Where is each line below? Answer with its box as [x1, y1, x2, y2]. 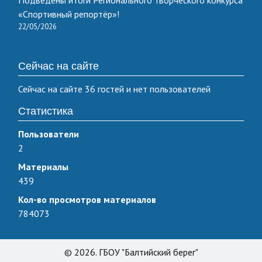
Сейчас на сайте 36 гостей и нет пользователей [18, 83, 211, 95]
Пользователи [18, 128, 79, 140]
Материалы [18, 161, 68, 173]
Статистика [18, 105, 73, 118]
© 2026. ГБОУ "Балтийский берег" [64, 246, 198, 258]
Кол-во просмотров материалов [18, 194, 156, 206]
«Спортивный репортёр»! [18, 8, 119, 20]
